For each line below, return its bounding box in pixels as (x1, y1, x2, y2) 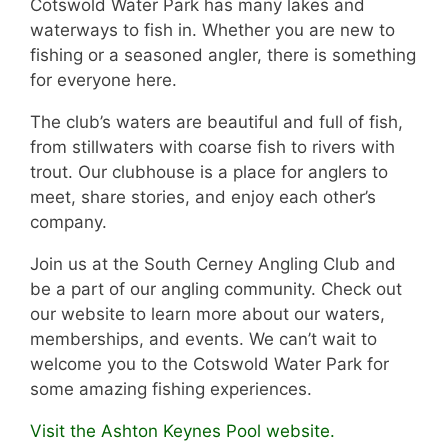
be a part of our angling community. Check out (30, 279, 402, 300)
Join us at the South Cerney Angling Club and (30, 254, 396, 275)
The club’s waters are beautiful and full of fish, (30, 112, 403, 133)
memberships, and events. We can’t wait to (30, 329, 377, 350)
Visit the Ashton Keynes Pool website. (30, 421, 335, 442)
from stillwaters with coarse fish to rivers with (30, 137, 395, 158)
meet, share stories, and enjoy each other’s (30, 187, 376, 208)
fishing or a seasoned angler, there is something (30, 45, 416, 66)
